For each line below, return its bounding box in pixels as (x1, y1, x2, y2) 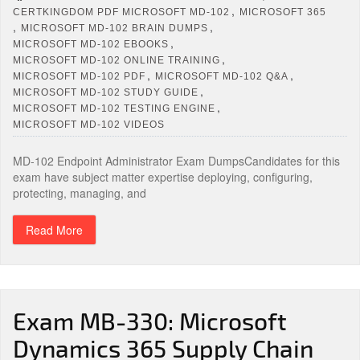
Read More (26, 222, 83, 238)
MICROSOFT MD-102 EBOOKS (13, 38, 169, 50)
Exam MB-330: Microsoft (13, 306, 287, 335)
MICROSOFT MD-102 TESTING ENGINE (13, 102, 215, 114)
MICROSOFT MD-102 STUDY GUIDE (13, 86, 198, 98)
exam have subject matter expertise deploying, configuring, (13, 169, 313, 185)
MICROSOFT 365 (239, 6, 326, 18)
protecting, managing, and (13, 185, 146, 201)
